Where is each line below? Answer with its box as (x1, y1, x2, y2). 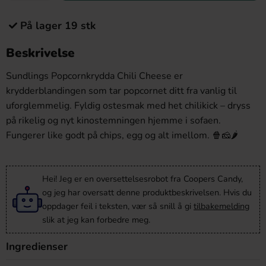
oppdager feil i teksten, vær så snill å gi (42, 200, 194, 212)
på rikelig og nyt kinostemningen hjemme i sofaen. (6, 114, 221, 127)
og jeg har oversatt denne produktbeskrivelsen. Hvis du (42, 186, 252, 198)
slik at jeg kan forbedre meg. (42, 214, 150, 226)
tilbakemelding (194, 200, 249, 212)
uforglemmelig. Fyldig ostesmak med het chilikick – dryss (6, 99, 251, 112)
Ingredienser (6, 239, 68, 254)
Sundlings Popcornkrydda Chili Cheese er (6, 69, 183, 83)
